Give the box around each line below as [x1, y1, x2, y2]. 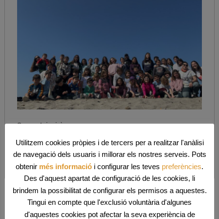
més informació [39, 162, 92, 171]
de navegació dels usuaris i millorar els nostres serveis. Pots [13, 150, 206, 159]
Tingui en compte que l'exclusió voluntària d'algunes [27, 198, 192, 207]
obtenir [16, 162, 39, 171]
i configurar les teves [92, 162, 162, 171]
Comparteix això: [17, 120, 65, 130]
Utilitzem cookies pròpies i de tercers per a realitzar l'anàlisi [15, 138, 204, 147]
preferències [162, 162, 201, 171]
